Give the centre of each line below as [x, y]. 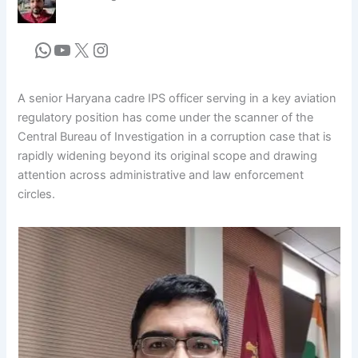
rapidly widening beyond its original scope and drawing [168, 155]
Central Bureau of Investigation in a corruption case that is [175, 136]
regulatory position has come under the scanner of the [166, 117]
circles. [37, 194]
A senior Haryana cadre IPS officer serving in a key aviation [177, 98]
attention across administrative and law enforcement [161, 175]
